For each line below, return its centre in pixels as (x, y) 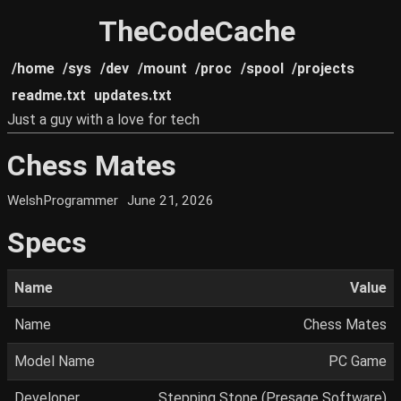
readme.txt (48, 95)
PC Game (358, 362)
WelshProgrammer (63, 201)
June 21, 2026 (171, 201)
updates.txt (133, 95)
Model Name (55, 362)
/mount (162, 68)
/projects (324, 68)
